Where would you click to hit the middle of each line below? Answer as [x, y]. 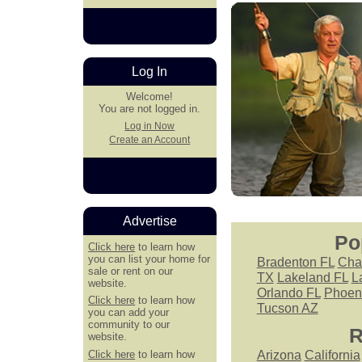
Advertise [149, 221]
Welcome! [150, 97]
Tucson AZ [287, 308]
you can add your [129, 313]
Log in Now [150, 126]
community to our [129, 325]
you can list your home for [149, 259]
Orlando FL [288, 293]
